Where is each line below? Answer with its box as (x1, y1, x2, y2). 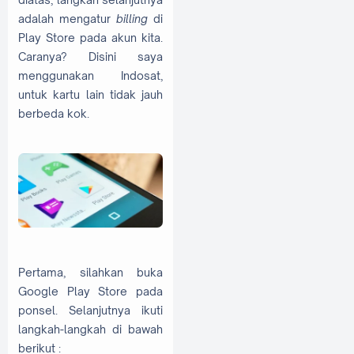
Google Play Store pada (18, 284, 163, 298)
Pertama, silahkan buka (18, 265, 163, 279)
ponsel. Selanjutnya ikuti (18, 303, 163, 317)
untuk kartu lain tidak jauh (18, 87, 163, 101)
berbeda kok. (18, 106, 89, 120)
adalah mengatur (18, 11, 116, 25)
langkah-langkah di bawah (18, 322, 163, 336)
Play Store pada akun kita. (18, 30, 163, 44)
